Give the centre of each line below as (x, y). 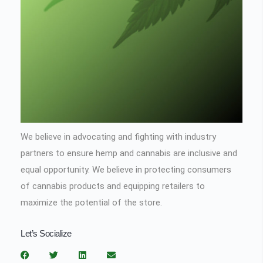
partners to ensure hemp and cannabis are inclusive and (129, 153)
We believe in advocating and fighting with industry (118, 136)
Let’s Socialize (46, 233)
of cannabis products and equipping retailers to (113, 186)
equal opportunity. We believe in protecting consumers (126, 169)
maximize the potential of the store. (91, 202)
